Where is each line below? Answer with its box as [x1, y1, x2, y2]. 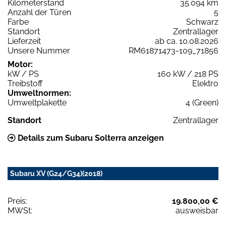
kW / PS [8, 69, 39, 79]
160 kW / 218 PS [157, 69, 218, 79]
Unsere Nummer [8, 45, 70, 55]
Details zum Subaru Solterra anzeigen [16, 133, 164, 143]
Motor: [8, 59, 33, 69]
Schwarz [186, 17, 218, 27]
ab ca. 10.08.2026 [155, 36, 218, 46]
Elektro [192, 78, 218, 88]
